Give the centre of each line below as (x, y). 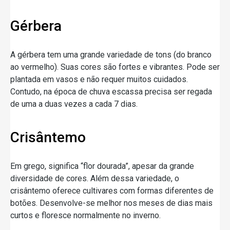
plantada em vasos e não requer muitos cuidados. (99, 79)
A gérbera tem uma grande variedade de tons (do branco (111, 54)
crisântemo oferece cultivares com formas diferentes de (112, 190)
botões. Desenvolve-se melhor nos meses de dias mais (111, 203)
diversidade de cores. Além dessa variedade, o (95, 178)
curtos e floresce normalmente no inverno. (85, 215)
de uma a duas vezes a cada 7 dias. (74, 104)
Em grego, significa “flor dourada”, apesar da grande (102, 166)
